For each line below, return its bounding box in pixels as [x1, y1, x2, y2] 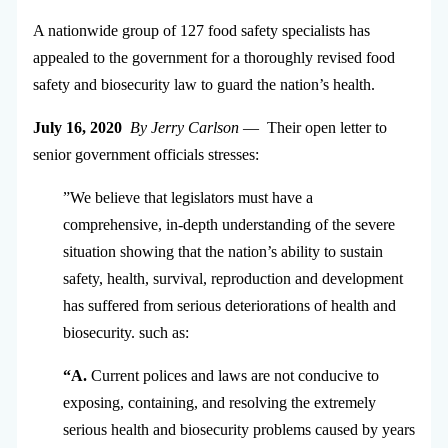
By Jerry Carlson [129, 119, 239, 137]
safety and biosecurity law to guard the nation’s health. [32, 76, 375, 94]
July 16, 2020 [32, 119, 122, 137]
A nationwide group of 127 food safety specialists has [32, 22, 370, 40]
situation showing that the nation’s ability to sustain [62, 243, 383, 261]
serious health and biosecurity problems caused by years [62, 421, 415, 439]
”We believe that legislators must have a [62, 189, 313, 207]
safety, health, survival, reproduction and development [62, 270, 403, 288]
